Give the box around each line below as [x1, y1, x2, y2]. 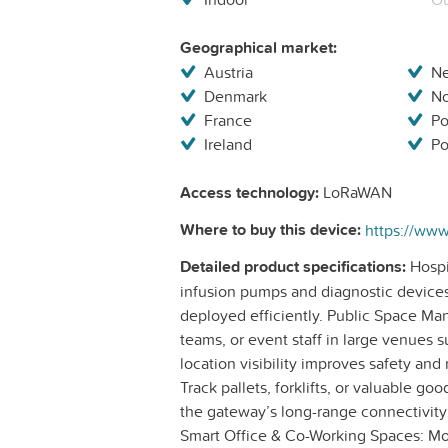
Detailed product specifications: [180, 255, 406, 279]
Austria [204, 61, 253, 84]
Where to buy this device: [180, 218, 361, 242]
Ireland [204, 133, 252, 156]
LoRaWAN [319, 181, 392, 204]
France [204, 109, 252, 132]
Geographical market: [180, 36, 337, 60]
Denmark [204, 85, 267, 108]
